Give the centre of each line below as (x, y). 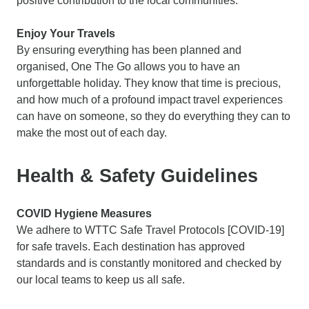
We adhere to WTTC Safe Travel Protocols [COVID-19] (150, 230)
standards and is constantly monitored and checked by (149, 263)
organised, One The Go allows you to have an (128, 66)
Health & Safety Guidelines (137, 176)
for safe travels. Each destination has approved (131, 246)
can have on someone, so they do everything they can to (153, 116)
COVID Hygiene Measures (84, 213)
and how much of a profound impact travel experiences (150, 99)
